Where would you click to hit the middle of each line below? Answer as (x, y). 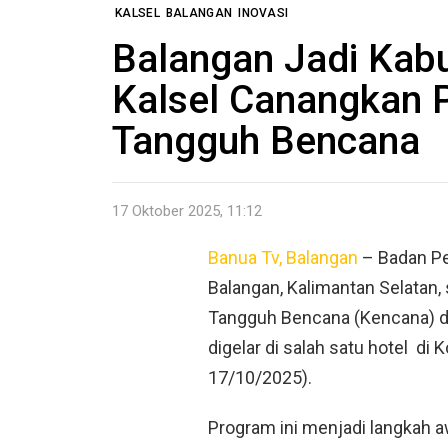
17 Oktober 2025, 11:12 (187, 210)
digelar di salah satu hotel (308, 347)
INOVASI (263, 13)
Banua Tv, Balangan (283, 257)
